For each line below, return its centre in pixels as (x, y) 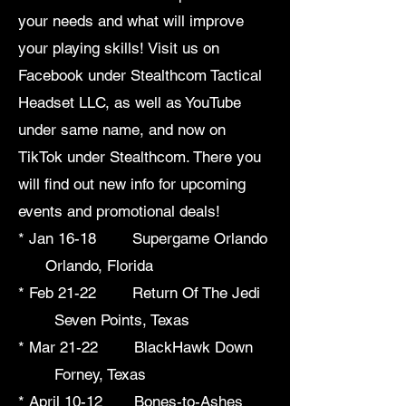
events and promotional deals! (119, 212)
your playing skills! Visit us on (119, 48)
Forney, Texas (82, 375)
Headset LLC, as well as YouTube (130, 103)
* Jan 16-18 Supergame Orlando (145, 239)
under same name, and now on (122, 130)
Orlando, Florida (86, 266)
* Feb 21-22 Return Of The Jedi (141, 293)
